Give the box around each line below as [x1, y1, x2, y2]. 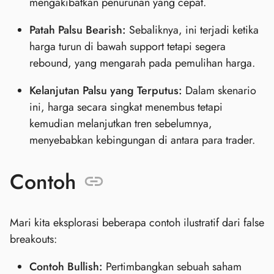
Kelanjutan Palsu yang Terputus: [29, 83, 182, 99]
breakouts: [10, 231, 57, 247]
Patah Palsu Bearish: [29, 22, 126, 39]
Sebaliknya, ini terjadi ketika [126, 22, 259, 39]
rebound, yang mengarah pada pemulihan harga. [29, 55, 255, 72]
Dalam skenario [182, 83, 256, 99]
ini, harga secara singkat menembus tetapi [29, 99, 223, 116]
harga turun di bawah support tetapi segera [29, 39, 226, 55]
